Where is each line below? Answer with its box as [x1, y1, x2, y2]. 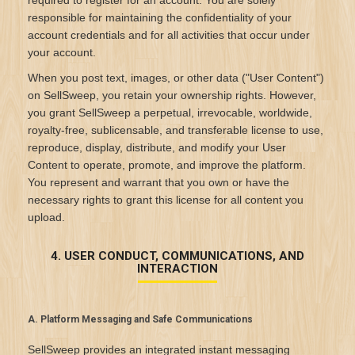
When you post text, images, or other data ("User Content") [28, 71, 324, 84]
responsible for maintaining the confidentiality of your [28, 11, 292, 24]
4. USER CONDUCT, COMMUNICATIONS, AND [51, 249, 304, 263]
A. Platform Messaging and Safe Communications [28, 314, 253, 325]
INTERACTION [137, 261, 218, 276]
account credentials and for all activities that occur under [28, 29, 310, 41]
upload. [28, 211, 65, 223]
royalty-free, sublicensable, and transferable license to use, [28, 124, 323, 136]
